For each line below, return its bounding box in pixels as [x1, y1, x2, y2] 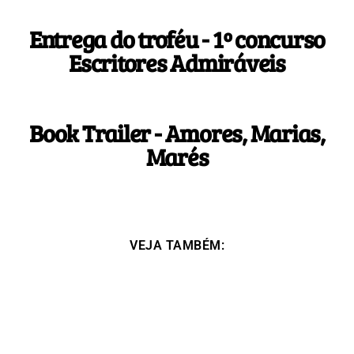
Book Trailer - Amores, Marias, [29, 117, 325, 149]
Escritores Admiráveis [69, 47, 285, 79]
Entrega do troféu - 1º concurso [28, 23, 326, 55]
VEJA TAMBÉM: [130, 238, 224, 254]
